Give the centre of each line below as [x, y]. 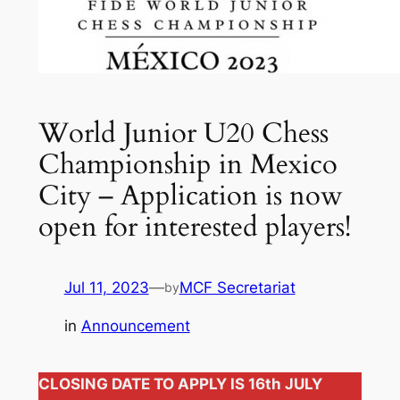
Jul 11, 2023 [106, 288]
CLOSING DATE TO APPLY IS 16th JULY [180, 384]
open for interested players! [194, 228]
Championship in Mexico [187, 165]
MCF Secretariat [237, 288]
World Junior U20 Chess [183, 134]
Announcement [135, 326]
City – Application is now [190, 196]
